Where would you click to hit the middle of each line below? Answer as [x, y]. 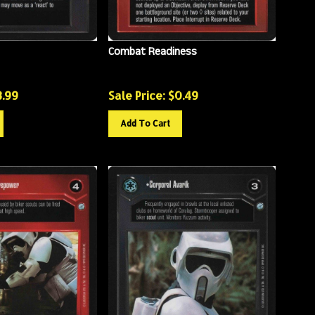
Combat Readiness [152, 46]
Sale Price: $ [141, 89]
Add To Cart [145, 117]
